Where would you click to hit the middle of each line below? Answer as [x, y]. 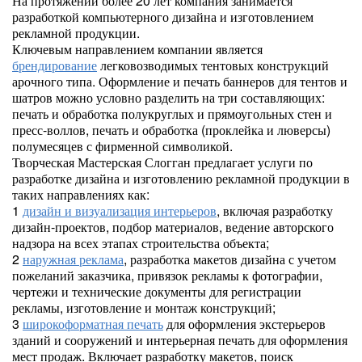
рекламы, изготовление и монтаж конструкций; [144, 307]
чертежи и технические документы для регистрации [157, 291]
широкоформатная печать [93, 324]
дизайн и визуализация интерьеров [120, 210]
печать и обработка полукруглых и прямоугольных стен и [172, 114]
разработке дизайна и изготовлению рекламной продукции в [181, 178]
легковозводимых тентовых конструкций [213, 65]
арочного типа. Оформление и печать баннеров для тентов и [180, 81]
